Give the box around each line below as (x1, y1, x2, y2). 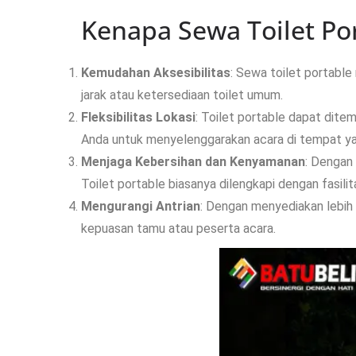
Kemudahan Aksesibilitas (81, 65, 230, 80)
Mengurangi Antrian (81, 199, 200, 214)
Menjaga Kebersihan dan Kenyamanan (81, 154, 305, 169)
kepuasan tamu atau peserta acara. (81, 221, 276, 236)
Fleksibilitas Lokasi (81, 110, 195, 125)
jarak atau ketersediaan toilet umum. (81, 87, 283, 103)
